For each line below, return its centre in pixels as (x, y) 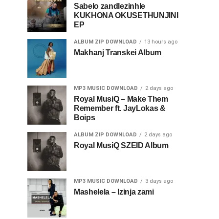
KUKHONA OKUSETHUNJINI (126, 15)
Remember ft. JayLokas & (120, 108)
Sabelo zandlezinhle (109, 6)
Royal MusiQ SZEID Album (121, 145)
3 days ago (159, 181)
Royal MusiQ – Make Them (121, 99)
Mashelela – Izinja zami (114, 192)
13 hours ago (161, 42)
